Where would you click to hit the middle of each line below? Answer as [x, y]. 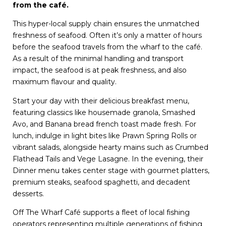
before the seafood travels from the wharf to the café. [107, 47]
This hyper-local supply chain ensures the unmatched [106, 24]
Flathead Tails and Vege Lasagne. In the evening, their [108, 159]
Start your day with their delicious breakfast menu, [101, 101]
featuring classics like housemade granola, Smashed [104, 112]
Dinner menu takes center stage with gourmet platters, [111, 170]
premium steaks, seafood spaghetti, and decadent [101, 182]
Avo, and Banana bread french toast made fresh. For [104, 124]
